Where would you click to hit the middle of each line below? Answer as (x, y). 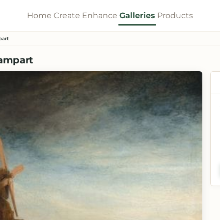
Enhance (100, 15)
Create (67, 15)
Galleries (137, 15)
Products (175, 15)
